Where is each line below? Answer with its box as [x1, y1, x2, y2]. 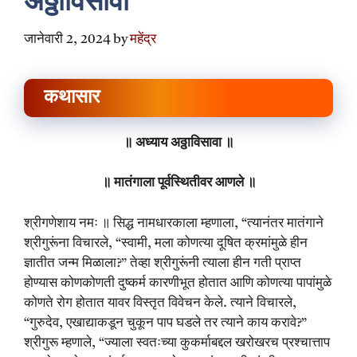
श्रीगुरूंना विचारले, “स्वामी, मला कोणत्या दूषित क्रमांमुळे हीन [24, 236, 308, 250]
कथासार [44, 88, 100, 108]
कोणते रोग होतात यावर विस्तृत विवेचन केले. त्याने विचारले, [24, 296, 296, 310]
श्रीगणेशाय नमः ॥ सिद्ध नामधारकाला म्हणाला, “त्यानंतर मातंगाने [24, 216, 324, 230]
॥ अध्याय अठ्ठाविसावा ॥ [124, 135, 233, 150]
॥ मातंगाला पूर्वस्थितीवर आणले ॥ [101, 176, 256, 190]
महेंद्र [130, 32, 156, 46]
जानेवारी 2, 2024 [24, 32, 111, 46]
